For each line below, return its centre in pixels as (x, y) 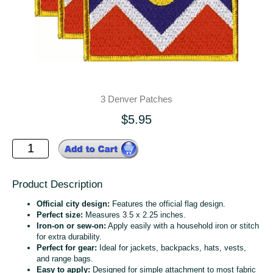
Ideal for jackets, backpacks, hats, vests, (172, 247)
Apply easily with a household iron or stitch (183, 225)
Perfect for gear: (67, 247)
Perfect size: (60, 214)
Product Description (57, 184)
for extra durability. (69, 236)
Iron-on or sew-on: (71, 225)
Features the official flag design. (168, 204)
